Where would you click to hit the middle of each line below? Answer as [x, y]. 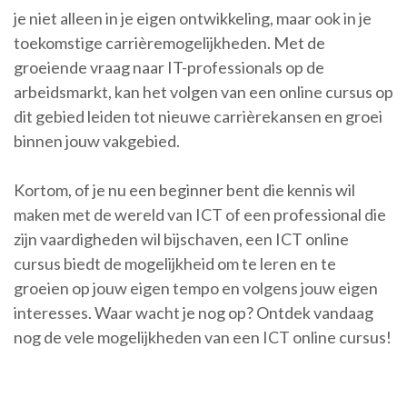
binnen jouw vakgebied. [97, 141]
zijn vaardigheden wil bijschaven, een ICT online [181, 239]
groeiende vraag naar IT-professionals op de [169, 67]
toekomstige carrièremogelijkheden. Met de [169, 43]
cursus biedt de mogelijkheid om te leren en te [175, 263]
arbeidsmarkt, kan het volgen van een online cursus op [203, 92]
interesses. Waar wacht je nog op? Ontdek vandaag [194, 313]
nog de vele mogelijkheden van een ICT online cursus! [203, 337]
